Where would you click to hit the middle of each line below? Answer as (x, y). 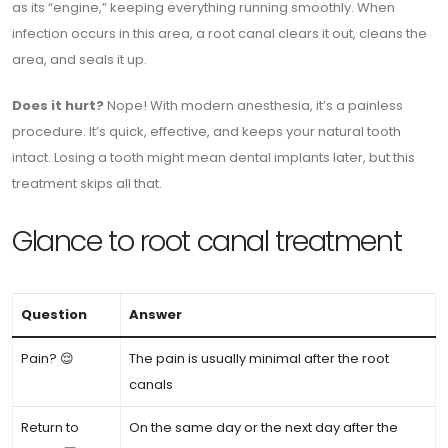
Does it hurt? (58, 105)
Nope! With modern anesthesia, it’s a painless (253, 105)
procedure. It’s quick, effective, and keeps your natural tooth (206, 131)
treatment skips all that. (87, 183)
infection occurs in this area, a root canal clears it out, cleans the (219, 33)
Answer (155, 314)
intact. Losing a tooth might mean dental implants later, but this (213, 157)
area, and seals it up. (79, 59)
